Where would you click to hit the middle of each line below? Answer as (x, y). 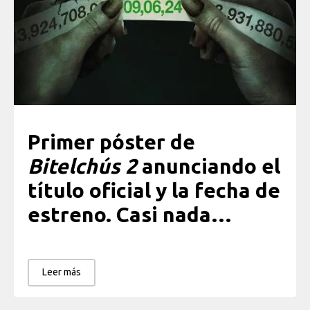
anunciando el (209, 166)
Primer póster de (111, 142)
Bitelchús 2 (82, 166)
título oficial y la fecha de (154, 191)
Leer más (62, 272)
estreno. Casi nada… (130, 215)
